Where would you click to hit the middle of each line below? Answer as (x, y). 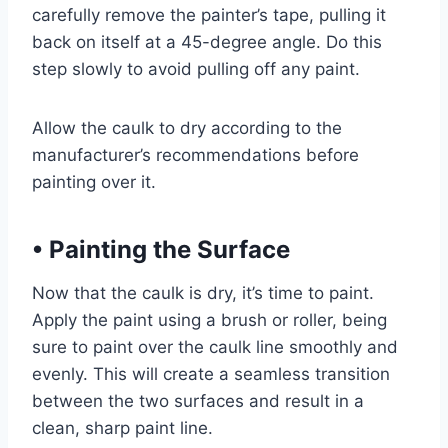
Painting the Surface (166, 249)
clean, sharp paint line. (122, 428)
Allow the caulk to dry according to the (187, 128)
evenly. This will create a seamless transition (211, 374)
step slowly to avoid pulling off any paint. (196, 69)
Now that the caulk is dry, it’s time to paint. (203, 293)
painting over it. (94, 182)
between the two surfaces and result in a (198, 401)
